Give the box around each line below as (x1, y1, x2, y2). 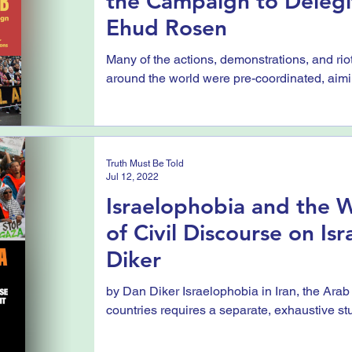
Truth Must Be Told (106, 158, 184, 169)
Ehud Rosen (106, 14, 227, 42)
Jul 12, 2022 (106, 170, 159, 182)
